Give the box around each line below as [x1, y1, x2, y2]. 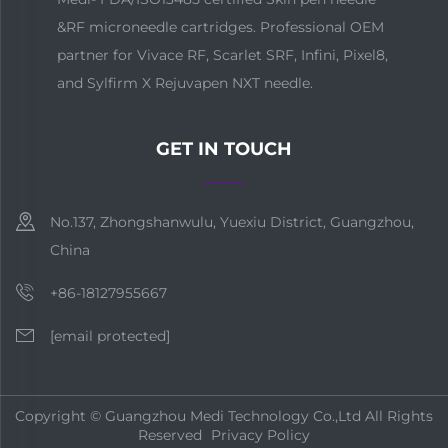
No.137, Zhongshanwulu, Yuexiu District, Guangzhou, [50, 213, 414, 232]
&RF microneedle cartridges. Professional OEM [56, 18, 384, 37]
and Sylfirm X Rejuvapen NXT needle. [56, 74, 313, 93]
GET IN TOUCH [156, 138, 292, 161]
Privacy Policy [211, 426, 310, 445]
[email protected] [50, 326, 170, 345]
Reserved [138, 426, 206, 445]
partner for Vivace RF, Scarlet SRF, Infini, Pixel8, [56, 46, 388, 65]
